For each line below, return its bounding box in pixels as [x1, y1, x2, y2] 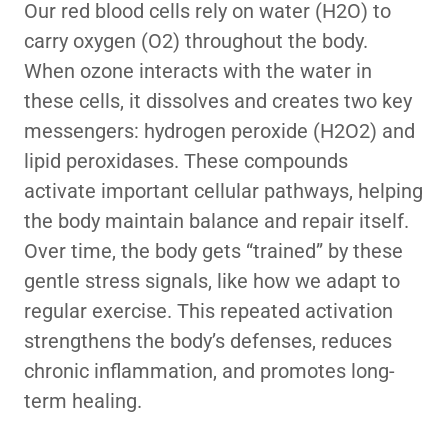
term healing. [24, 389, 142, 413]
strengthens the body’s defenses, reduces [24, 329, 392, 353]
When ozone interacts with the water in [24, 59, 372, 83]
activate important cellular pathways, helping [24, 179, 423, 203]
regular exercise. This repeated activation [24, 299, 393, 323]
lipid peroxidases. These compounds [24, 149, 348, 173]
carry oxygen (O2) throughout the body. [24, 29, 368, 53]
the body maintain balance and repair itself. [24, 209, 409, 233]
